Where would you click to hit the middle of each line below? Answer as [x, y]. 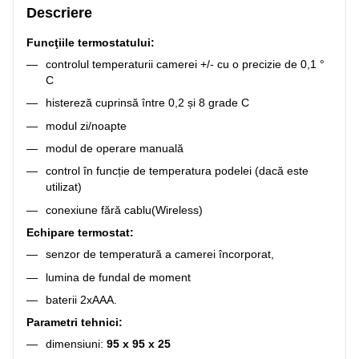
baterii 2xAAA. [81, 299]
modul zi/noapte [86, 125]
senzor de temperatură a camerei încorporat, [160, 254]
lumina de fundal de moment [118, 277]
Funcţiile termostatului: [91, 42]
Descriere [59, 12]
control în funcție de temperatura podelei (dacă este [177, 171]
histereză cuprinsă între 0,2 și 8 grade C [147, 103]
